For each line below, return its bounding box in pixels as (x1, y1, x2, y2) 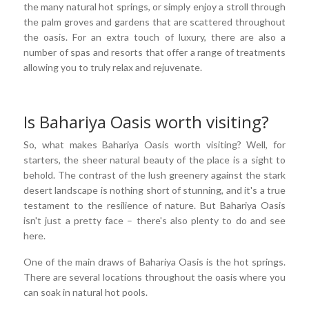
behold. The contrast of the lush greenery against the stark (23, 168, 286, 181)
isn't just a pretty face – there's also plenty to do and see (23, 214, 286, 226)
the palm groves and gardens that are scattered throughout (23, 15, 286, 28)
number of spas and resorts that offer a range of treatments (23, 46, 286, 58)
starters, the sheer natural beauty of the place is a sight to (23, 153, 286, 166)
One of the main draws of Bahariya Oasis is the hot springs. (23, 255, 286, 268)
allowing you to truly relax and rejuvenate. (23, 61, 202, 73)
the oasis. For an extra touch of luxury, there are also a (23, 30, 286, 43)
